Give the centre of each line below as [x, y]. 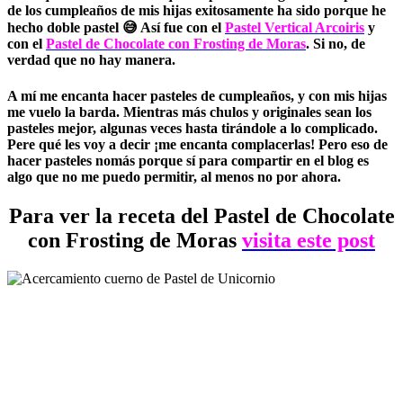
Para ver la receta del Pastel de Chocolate [201, 215]
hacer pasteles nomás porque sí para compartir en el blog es [188, 160]
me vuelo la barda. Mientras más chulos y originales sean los [189, 112]
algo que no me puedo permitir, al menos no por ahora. [174, 176]
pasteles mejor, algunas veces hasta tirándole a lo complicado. [193, 128]
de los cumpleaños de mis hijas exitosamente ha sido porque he [197, 11]
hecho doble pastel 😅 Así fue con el [116, 28]
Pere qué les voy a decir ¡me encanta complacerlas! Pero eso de [197, 144]
